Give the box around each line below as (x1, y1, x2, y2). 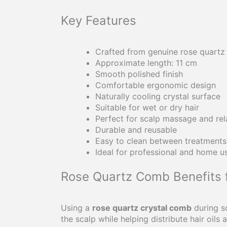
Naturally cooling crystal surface (95, 91, 220, 102)
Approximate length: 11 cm (95, 58, 197, 68)
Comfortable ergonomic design (95, 80, 216, 91)
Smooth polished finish (95, 69, 183, 80)
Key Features (61, 13, 136, 28)
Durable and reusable (95, 125, 177, 135)
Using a (61, 203, 92, 213)
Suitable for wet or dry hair (95, 102, 199, 113)
